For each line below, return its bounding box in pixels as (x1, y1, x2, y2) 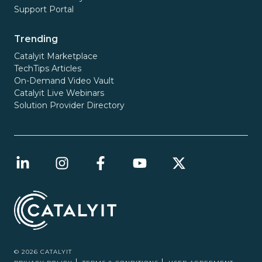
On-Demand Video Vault (14, 75, 114, 86)
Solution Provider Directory (14, 99, 125, 111)
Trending (14, 33, 58, 44)
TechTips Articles (14, 63, 81, 74)
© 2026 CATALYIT (14, 247, 72, 256)
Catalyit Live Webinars (14, 87, 104, 98)
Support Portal (14, 4, 74, 15)
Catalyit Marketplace (14, 50, 98, 61)
